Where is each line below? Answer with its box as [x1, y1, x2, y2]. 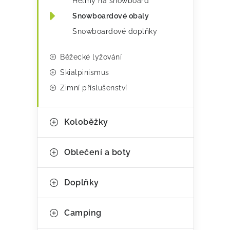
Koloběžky [64, 117, 108, 127]
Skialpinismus [60, 68, 109, 76]
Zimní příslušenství [60, 84, 127, 92]
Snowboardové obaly [72, 12, 149, 20]
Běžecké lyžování [60, 53, 122, 61]
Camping [64, 208, 102, 218]
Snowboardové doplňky [72, 27, 157, 35]
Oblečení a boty [64, 147, 131, 157]
